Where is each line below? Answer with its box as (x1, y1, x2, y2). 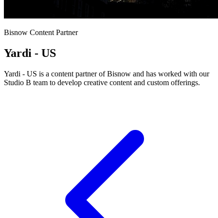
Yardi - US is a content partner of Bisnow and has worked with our (4, 69, 209, 78)
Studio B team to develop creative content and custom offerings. (4, 78, 200, 87)
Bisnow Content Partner (4, 28, 78, 36)
